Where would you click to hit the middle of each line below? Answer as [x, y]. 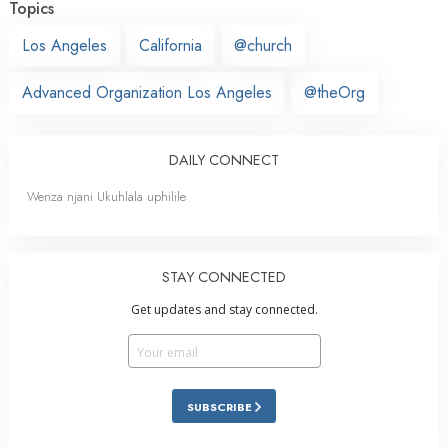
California [170, 45]
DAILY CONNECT [224, 159]
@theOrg [334, 92]
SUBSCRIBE [221, 406]
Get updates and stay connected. [224, 309]
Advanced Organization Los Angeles [147, 92]
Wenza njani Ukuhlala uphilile [106, 196]
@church [263, 45]
